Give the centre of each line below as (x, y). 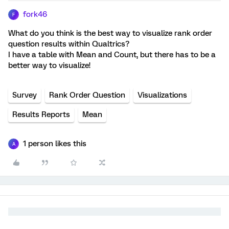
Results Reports (41, 114)
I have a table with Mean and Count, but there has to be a (112, 55)
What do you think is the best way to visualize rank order (110, 33)
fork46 (35, 14)
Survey (25, 95)
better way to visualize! (49, 65)
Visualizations (162, 95)
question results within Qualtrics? (69, 44)
